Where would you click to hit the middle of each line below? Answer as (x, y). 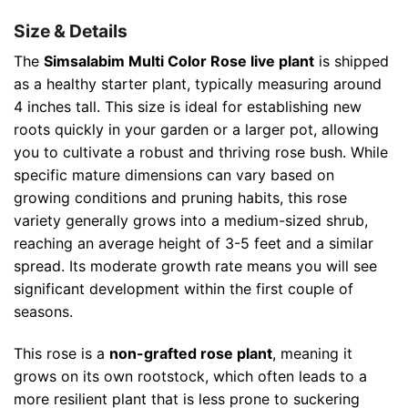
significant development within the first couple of (184, 289)
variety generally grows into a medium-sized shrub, (191, 221)
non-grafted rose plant (191, 353)
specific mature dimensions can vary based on (174, 175)
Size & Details (71, 31)
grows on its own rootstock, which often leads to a (190, 376)
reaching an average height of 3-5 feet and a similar (194, 244)
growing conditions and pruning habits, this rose (180, 198)
